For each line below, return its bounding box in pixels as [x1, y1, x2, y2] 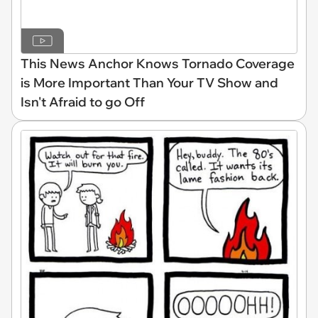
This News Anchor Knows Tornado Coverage [21, 55, 295, 72]
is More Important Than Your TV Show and [21, 74, 278, 91]
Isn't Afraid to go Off [21, 93, 145, 110]
